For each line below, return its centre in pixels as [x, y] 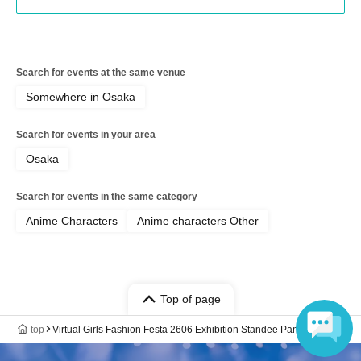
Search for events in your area [86, 134]
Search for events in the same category [107, 196]
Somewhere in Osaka [81, 96]
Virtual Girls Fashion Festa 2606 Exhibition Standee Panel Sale [191, 329]
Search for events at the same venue [101, 72]
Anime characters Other [198, 220]
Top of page [190, 299]
